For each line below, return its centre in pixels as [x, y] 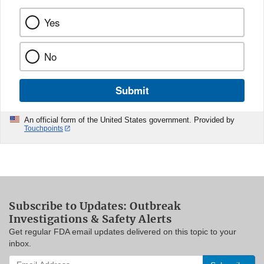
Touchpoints [44, 128]
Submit [132, 90]
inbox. [20, 244]
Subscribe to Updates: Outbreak [95, 206]
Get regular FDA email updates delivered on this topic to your [123, 232]
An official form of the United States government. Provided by [129, 120]
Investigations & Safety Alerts [90, 219]
